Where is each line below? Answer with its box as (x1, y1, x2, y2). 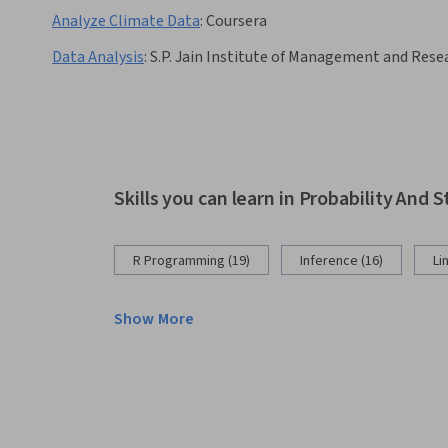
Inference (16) (300, 251, 383, 272)
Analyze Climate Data (52, 10, 200, 33)
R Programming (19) (133, 251, 250, 272)
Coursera (206, 10, 267, 33)
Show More (114, 308, 195, 331)
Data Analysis (52, 46, 144, 69)
